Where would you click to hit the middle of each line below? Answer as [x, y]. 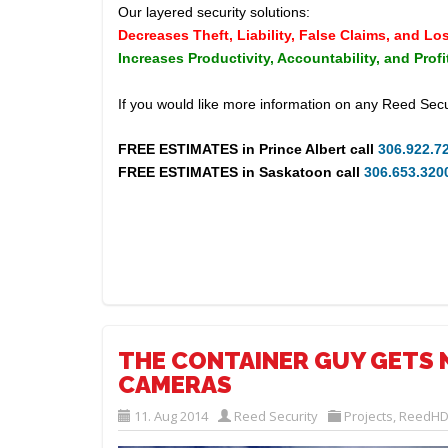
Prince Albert [302, 149]
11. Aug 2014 [171, 415]
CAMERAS [175, 384]
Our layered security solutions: [214, 12]
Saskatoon [295, 172]
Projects [368, 415]
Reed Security [276, 415]
